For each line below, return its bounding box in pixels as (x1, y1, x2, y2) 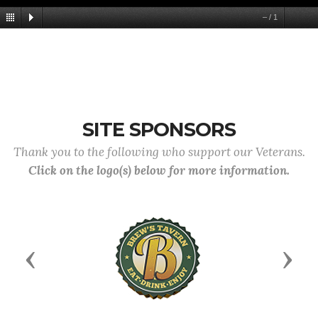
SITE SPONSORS (82, 118, 236, 141)
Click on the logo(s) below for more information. (28, 163, 290, 178)
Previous (30, 249, 89, 267)
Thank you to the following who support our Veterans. (13, 144, 305, 160)
